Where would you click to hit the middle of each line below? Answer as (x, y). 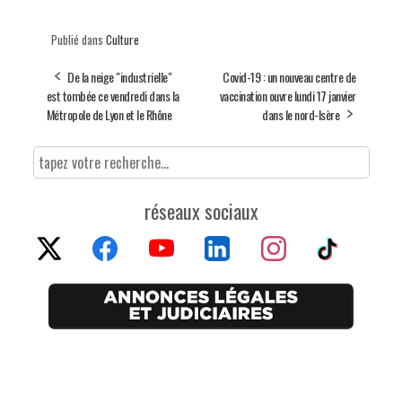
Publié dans (78, 39)
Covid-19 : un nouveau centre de (289, 76)
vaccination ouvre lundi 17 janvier (288, 95)
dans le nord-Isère (301, 114)
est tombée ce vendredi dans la (113, 95)
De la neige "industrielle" (119, 76)
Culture (122, 39)
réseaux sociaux (201, 210)
